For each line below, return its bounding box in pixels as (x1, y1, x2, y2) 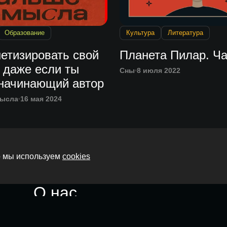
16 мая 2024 (20, 95, 62, 103)
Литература (168, 29, 203, 37)
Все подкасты (33, 203, 137, 221)
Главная (33, 164, 95, 183)
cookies (62, 152, 90, 161)
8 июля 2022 (137, 66, 180, 75)
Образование (4, 29, 45, 37)
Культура (126, 29, 155, 37)
